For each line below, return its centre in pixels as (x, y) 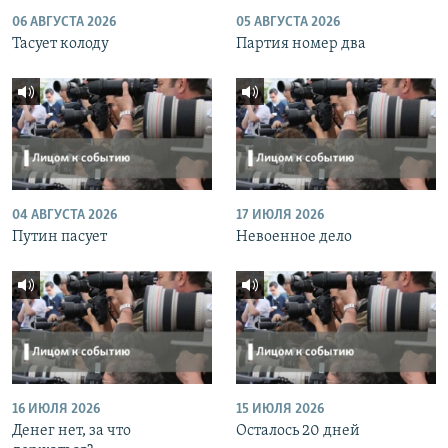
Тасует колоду (60, 43)
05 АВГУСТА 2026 (288, 22)
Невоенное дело (294, 237)
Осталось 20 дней (298, 430)
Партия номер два (301, 43)
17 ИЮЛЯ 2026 (280, 216)
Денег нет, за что (71, 430)
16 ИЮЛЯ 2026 (56, 409)
